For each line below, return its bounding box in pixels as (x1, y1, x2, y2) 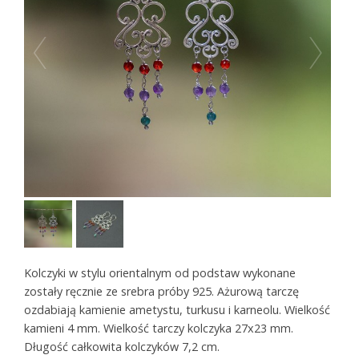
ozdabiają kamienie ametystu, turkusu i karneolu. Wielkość (24, 301, 330, 317)
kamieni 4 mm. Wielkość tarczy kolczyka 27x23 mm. (24, 320, 293, 336)
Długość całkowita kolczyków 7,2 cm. (24, 338, 220, 354)
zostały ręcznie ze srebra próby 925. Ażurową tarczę (24, 283, 299, 299)
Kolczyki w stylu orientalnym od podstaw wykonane (24, 264, 296, 280)
